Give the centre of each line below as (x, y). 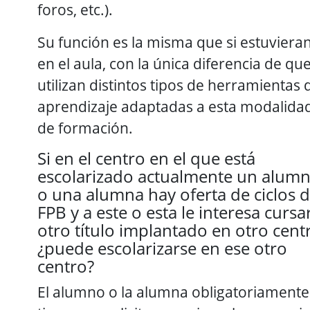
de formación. (85, 127)
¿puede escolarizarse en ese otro (162, 248)
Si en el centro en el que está (146, 158)
